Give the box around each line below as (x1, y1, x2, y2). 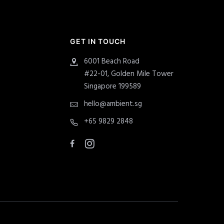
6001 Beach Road (84, 55, 139, 68)
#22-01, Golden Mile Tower (84, 68, 173, 80)
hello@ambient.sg (84, 98, 142, 110)
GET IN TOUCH (70, 37, 125, 46)
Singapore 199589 (84, 80, 141, 93)
